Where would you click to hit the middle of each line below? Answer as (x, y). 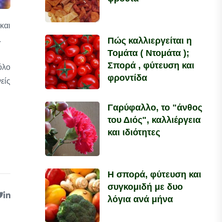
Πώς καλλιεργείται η (150, 41)
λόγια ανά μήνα (140, 199)
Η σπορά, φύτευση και (155, 174)
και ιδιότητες (134, 132)
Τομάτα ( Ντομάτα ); (149, 53)
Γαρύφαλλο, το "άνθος (155, 108)
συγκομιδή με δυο (145, 187)
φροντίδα (128, 78)
